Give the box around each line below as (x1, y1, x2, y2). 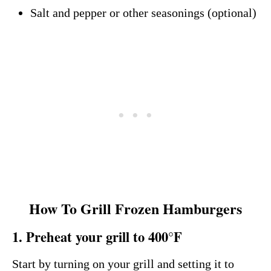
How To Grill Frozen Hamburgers (29, 198, 242, 220)
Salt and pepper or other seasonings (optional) (30, 6, 256, 20)
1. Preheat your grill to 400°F (12, 227, 182, 247)
